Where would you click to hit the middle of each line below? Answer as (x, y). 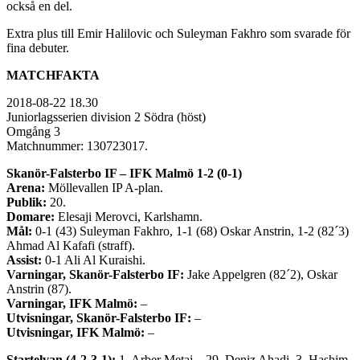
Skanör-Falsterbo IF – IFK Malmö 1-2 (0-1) (124, 173)
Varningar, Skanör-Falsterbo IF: (95, 274)
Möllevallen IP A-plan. (104, 187)
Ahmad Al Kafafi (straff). (71, 245)
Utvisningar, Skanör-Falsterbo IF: (99, 317)
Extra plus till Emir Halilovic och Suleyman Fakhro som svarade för (178, 33)
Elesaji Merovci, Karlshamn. (129, 216)
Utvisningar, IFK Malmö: (76, 332)
